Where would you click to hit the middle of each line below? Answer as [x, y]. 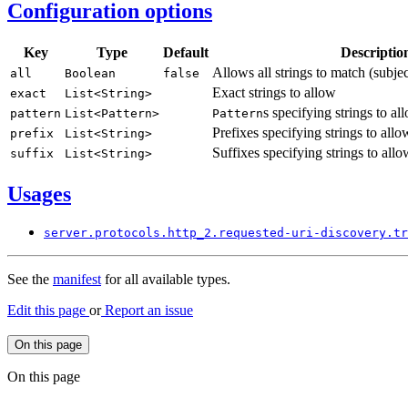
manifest [77, 280]
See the [30, 280]
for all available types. [166, 280]
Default [186, 52]
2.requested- [248, 233]
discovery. [357, 233]
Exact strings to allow [274, 92]
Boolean [90, 73]
